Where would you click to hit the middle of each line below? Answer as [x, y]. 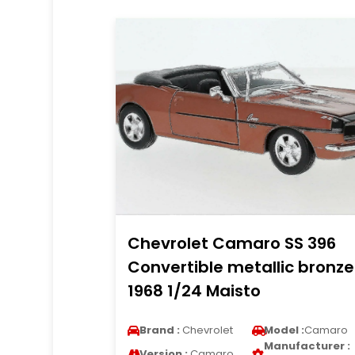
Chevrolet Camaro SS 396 [231, 243]
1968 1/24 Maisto [194, 291]
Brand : [159, 330]
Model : [284, 330]
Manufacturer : [307, 346]
